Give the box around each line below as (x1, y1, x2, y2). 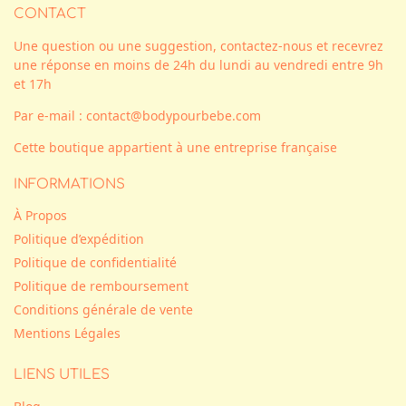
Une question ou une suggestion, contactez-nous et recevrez (14, 36, 383, 54)
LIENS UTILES (14, 367, 110, 383)
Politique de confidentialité (14, 254, 177, 272)
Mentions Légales (14, 324, 121, 343)
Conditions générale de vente (14, 301, 193, 319)
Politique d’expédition (14, 230, 144, 248)
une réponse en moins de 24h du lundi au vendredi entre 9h (14, 55, 383, 73)
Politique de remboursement (14, 277, 188, 295)
